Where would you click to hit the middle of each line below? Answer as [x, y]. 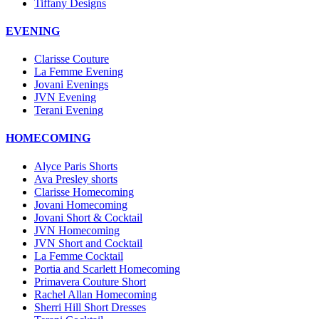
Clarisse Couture [72, 59]
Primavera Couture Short [90, 281]
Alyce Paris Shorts [76, 166]
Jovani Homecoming [81, 204]
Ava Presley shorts [76, 179]
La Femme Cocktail [79, 256]
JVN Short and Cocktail [88, 243]
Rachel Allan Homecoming [95, 294]
